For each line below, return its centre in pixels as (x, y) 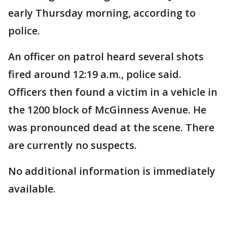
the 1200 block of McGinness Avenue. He (107, 110)
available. (32, 189)
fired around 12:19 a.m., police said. (95, 74)
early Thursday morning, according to (102, 13)
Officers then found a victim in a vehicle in (113, 92)
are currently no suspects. (72, 145)
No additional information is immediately (112, 171)
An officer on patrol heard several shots (106, 56)
